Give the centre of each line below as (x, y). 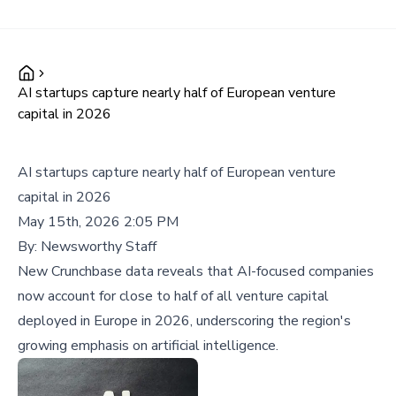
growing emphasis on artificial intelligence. (148, 346)
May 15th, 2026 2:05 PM (98, 222)
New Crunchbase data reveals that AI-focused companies (196, 271)
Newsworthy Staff (99, 247)
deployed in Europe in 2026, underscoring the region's (184, 321)
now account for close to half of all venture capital (173, 296)
